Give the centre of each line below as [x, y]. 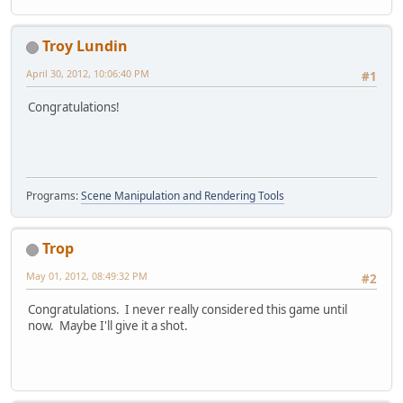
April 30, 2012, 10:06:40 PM [88, 74]
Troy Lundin [85, 46]
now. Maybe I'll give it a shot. [108, 326]
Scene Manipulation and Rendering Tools [183, 196]
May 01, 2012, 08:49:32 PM [87, 276]
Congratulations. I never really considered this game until [188, 310]
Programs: [54, 196]
